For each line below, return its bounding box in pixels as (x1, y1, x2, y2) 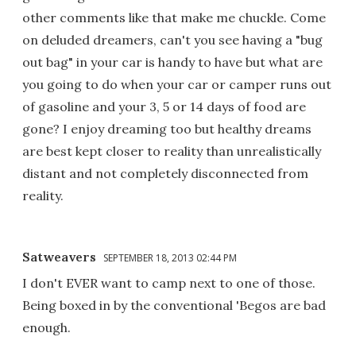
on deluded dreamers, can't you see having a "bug (22, 32, 323, 48)
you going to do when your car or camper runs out (22, 76, 331, 93)
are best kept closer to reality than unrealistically (22, 143, 321, 160)
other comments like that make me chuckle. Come (22, 10, 326, 26)
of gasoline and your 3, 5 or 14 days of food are (22, 99, 306, 115)
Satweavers (22, 249, 96, 265)
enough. (22, 319, 71, 336)
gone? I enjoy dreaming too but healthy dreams (22, 121, 311, 137)
